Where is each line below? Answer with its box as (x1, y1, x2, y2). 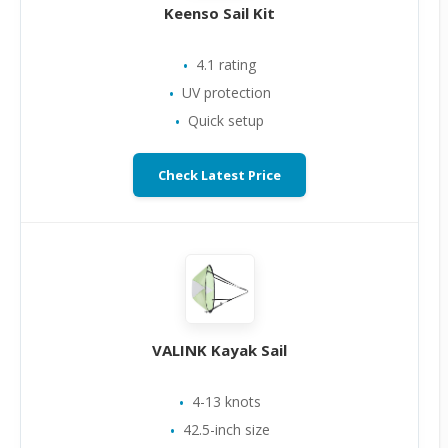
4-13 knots (191, 392, 261, 411)
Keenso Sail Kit (164, 3, 275, 23)
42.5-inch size (182, 420, 270, 439)
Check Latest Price (158, 166, 281, 184)
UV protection (181, 83, 271, 102)
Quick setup (188, 111, 264, 130)
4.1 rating (196, 55, 256, 74)
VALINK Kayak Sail (152, 340, 287, 360)
